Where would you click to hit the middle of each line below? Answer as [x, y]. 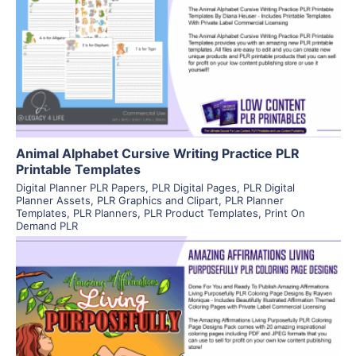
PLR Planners [105, 213]
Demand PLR [46, 225]
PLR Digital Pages [194, 187]
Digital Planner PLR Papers [80, 187]
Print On [284, 213]
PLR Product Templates [201, 213]
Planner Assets [53, 200]
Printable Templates [78, 169]
